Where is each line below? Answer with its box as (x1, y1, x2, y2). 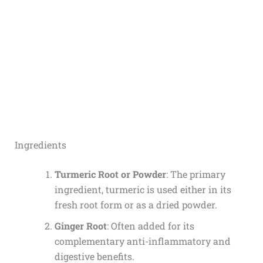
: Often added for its (106, 220, 194, 232)
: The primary (166, 168, 225, 181)
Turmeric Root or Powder (54, 168, 166, 181)
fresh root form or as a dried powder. (54, 198, 217, 211)
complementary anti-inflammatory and (54, 235, 231, 248)
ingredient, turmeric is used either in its (54, 183, 231, 196)
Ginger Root (54, 220, 107, 232)
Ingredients (14, 139, 66, 151)
